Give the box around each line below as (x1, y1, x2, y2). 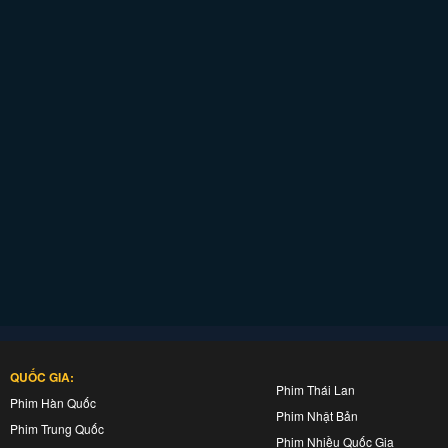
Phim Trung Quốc (10, 420, 104, 437)
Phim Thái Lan (276, 381, 355, 398)
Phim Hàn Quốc (10, 394, 96, 411)
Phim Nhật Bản (276, 407, 358, 424)
